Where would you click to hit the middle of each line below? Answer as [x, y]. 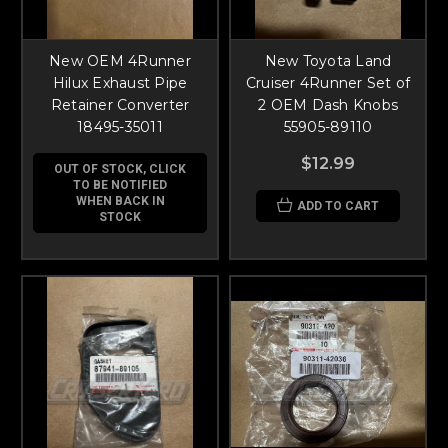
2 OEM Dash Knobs [328, 104]
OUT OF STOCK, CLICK [120, 168]
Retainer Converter [120, 104]
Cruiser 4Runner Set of [328, 82]
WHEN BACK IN [120, 200]
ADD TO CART [338, 205]
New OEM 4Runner [120, 60]
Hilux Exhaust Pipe [120, 82]
